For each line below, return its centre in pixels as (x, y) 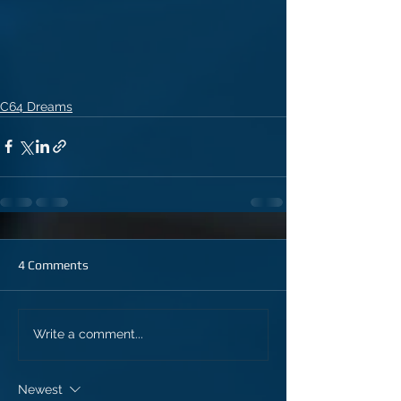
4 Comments (53, 264)
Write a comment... (88, 334)
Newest (40, 389)
